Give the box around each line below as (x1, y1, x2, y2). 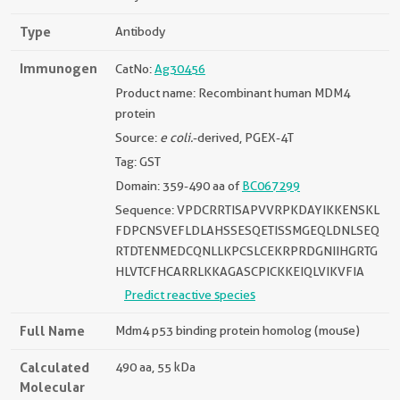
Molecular (20, 379, 85, 396)
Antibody (115, 24, 165, 39)
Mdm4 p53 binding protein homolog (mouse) (115, 323, 360, 338)
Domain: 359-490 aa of (115, 179, 242, 194)
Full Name (20, 322, 85, 340)
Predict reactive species (124, 287, 255, 303)
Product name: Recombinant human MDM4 (115, 86, 350, 101)
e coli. (160, 130, 193, 146)
